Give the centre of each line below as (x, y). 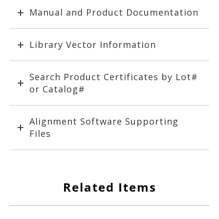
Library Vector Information (93, 45)
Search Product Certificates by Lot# (114, 77)
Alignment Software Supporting (104, 121)
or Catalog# (57, 89)
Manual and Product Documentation (114, 12)
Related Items (109, 187)
